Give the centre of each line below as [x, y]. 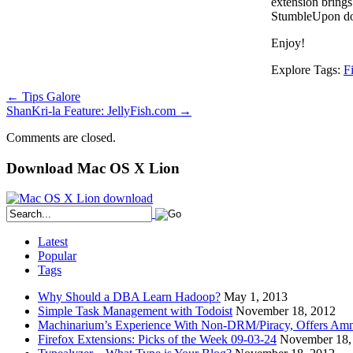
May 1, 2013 [256, 297]
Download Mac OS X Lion [93, 168]
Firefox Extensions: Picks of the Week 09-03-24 [157, 340]
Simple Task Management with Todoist [135, 311]
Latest [53, 242]
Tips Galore [50, 96]
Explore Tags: [307, 69]
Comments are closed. [61, 137]
